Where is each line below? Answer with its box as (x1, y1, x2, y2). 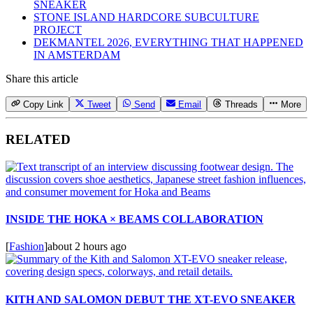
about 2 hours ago (48, 240, 126, 253)
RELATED (6, 132, 71, 147)
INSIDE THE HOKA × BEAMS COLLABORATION (6, 213, 263, 226)
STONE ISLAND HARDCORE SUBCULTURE (34, 11, 259, 24)
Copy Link (23, 99, 64, 110)
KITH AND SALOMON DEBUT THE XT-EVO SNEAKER (6, 293, 296, 305)
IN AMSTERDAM (34, 49, 120, 61)
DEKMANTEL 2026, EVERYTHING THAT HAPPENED (34, 36, 303, 49)
